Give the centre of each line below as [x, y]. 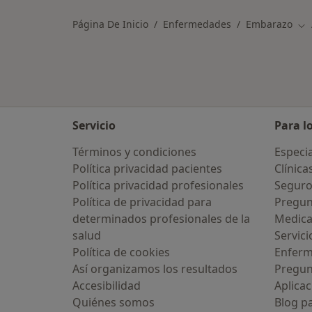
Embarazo [269, 24]
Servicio [94, 125]
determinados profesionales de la [161, 219]
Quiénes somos [114, 302]
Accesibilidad [107, 286]
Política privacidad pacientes [147, 169]
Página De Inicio [110, 24]
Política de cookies [121, 252]
